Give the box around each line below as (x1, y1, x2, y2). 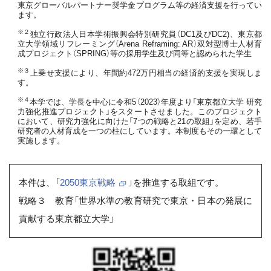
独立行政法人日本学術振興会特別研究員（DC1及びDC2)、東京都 (30, 29, 263, 39)
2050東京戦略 (60, 177, 116, 188)
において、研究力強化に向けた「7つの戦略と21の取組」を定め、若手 (18, 116, 262, 126)
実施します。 (18, 135, 65, 145)
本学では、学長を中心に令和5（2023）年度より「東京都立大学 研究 (30, 97, 262, 106)
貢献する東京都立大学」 (19, 213, 114, 224)
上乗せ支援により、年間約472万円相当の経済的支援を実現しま (30, 68, 263, 77)
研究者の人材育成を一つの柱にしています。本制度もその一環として (18, 126, 262, 135)
